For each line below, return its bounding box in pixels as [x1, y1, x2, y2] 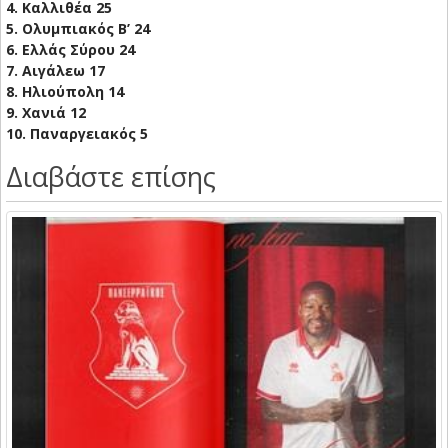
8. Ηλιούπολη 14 [6, 82, 124, 102]
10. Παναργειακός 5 [6, 124, 148, 144]
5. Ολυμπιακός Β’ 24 [6, 19, 150, 39]
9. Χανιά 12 [6, 103, 86, 123]
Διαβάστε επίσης [6, 158, 216, 196]
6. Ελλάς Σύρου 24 [6, 40, 135, 60]
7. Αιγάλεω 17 [6, 61, 105, 81]
